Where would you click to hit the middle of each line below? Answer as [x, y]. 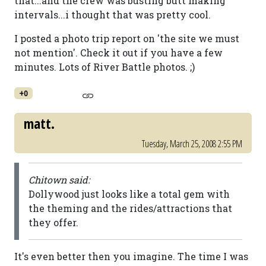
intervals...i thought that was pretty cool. [113, 15]
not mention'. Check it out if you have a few [118, 53]
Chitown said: [59, 180]
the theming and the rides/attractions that [130, 208]
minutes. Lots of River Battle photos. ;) [104, 67]
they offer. [53, 222]
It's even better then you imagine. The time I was [131, 256]
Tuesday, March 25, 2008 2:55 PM [192, 144]
